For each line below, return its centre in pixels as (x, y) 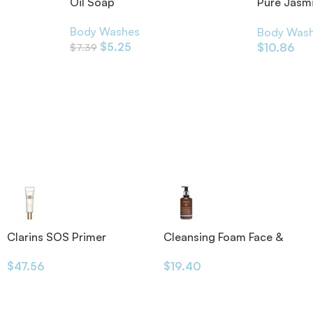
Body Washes (104, 32)
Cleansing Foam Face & (223, 236)
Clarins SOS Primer (57, 236)
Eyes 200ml (194, 252)
